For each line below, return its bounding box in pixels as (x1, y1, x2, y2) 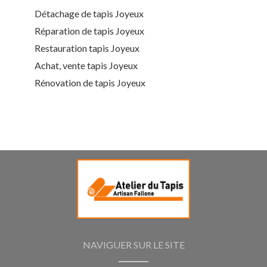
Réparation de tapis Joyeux (35, 25, 144, 37)
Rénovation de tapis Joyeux (35, 77, 145, 89)
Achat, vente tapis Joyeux (35, 60, 138, 72)
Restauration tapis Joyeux (35, 42, 139, 54)
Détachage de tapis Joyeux (35, 8, 144, 20)
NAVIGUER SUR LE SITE (82, 238, 185, 250)
